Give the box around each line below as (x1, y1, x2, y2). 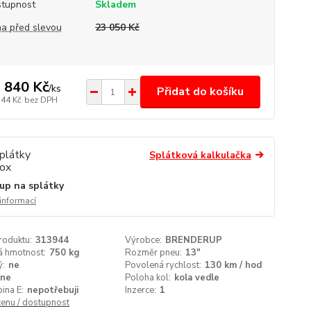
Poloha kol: (125, 271, 171, 284)
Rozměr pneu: (125, 246, 183, 259)
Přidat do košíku (156, 84, 244, 99)
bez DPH (24, 94, 58, 106)
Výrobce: (125, 234, 162, 246)
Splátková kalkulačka (149, 149, 251, 162)
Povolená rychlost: (125, 259, 202, 271)
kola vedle (174, 271, 220, 284)
